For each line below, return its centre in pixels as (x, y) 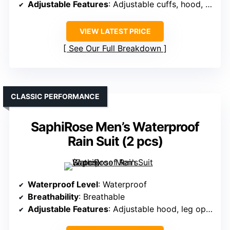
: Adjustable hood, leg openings (157, 209)
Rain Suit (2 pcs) (115, 141)
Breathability (53, 197)
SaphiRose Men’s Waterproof (115, 127)
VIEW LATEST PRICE (115, 31)
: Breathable (102, 197)
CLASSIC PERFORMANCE (55, 97)
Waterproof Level (63, 185)
